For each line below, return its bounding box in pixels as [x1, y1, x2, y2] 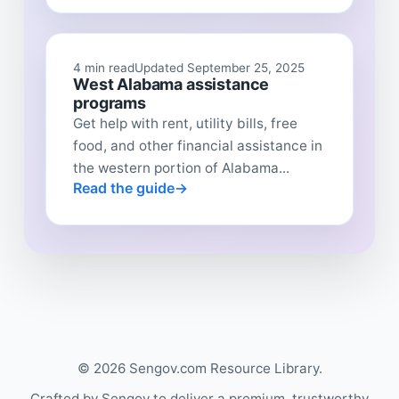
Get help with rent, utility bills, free [73, 115, 298, 133]
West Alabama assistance [73, 75, 270, 94]
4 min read [73, 61, 135, 76]
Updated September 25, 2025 [134, 61, 305, 76]
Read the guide [73, 179, 175, 198]
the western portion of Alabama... [73, 159, 290, 177]
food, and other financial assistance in [73, 137, 323, 155]
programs [73, 94, 146, 113]
